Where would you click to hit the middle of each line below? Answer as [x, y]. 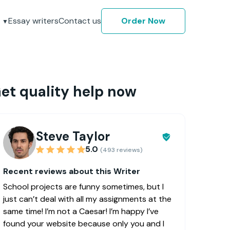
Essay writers [33, 21]
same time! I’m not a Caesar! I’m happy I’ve [81, 211]
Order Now [143, 21]
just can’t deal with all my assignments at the [87, 199]
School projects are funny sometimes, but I [83, 187]
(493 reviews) [121, 150]
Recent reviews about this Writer [72, 171]
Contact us [80, 21]
